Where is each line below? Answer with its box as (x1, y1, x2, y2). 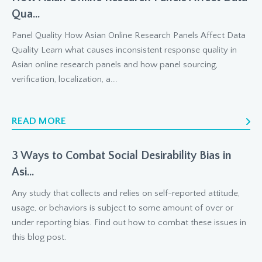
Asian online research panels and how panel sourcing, (12, 60, 218, 70)
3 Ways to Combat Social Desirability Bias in (12, 149, 232, 163)
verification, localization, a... (12, 74, 118, 85)
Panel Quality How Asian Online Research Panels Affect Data (12, 30, 246, 41)
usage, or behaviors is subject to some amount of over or (12, 203, 233, 213)
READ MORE (12, 116, 66, 127)
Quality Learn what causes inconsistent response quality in (12, 45, 237, 56)
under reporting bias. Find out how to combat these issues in (12, 218, 246, 228)
